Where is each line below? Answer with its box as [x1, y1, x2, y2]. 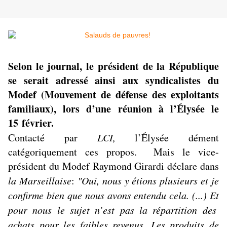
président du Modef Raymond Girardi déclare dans [8, 159, 219, 173]
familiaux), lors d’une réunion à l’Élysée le [8, 101, 219, 117]
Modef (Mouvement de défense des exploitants [8, 87, 219, 102]
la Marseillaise [8, 174, 71, 187]
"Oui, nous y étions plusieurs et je [77, 174, 219, 187]
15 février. [8, 116, 54, 131]
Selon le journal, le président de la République [8, 59, 219, 74]
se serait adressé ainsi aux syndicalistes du [8, 73, 219, 88]
